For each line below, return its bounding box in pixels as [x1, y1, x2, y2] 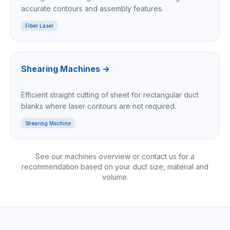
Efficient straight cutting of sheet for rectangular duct [21, 90, 199, 99]
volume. [102, 172, 128, 181]
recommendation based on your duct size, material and [22, 162, 208, 171]
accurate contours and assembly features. [21, 4, 163, 13]
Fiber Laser [25, 23, 53, 29]
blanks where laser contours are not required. [21, 102, 176, 110]
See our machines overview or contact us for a [35, 152, 195, 161]
